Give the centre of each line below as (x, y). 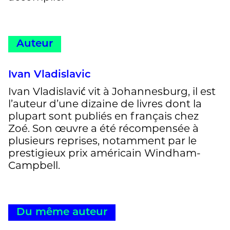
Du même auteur (62, 212)
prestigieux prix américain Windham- (104, 153)
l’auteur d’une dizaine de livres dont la (105, 103)
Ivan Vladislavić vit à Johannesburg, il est (112, 91)
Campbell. (34, 165)
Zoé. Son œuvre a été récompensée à (103, 128)
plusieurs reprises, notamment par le (102, 140)
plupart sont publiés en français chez (103, 116)
